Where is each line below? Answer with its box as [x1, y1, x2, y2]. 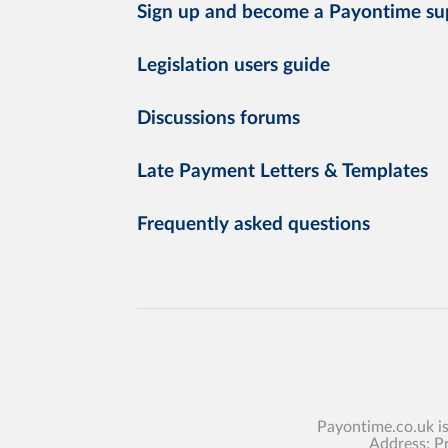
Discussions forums [137, 108, 300, 128]
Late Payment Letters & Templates [137, 161, 428, 181]
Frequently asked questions [137, 214, 370, 234]
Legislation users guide [137, 55, 330, 75]
